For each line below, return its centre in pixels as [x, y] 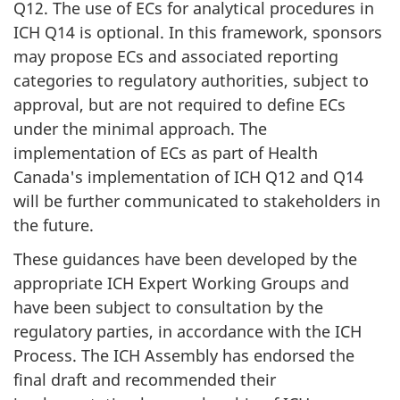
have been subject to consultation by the [168, 308]
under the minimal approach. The [140, 128]
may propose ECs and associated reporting [176, 56]
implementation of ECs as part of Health [166, 152]
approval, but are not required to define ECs [179, 104]
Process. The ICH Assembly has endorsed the [184, 356]
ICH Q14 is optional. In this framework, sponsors [198, 32]
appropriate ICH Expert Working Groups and [181, 283]
